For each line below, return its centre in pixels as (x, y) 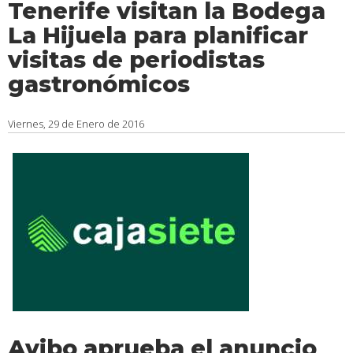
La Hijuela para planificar (158, 35)
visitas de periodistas (136, 59)
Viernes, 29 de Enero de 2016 (76, 124)
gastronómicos (99, 84)
